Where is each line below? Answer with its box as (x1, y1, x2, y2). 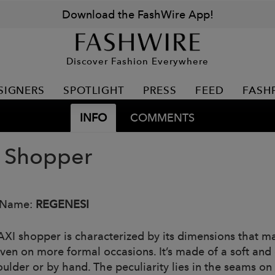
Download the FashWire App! (61, 7, 214, 21)
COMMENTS (130, 110, 195, 125)
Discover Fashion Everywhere (66, 55, 209, 67)
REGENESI (36, 197, 89, 211)
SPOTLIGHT (63, 84, 125, 96)
